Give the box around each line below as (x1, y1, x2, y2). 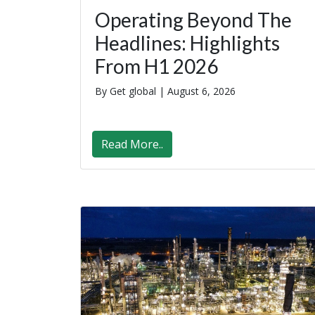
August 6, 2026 (167, 84, 236, 98)
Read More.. (101, 136, 163, 153)
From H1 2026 (95, 54, 218, 79)
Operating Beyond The (95, 8, 292, 32)
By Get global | (95, 84, 167, 98)
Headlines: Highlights (95, 31, 280, 56)
